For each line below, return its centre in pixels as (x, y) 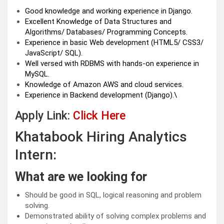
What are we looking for (81, 177)
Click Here (99, 116)
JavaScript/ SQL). (54, 53)
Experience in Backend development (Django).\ (101, 95)
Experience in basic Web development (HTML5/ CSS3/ (114, 43)
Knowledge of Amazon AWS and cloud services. (104, 85)
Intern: (36, 155)
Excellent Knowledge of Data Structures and (98, 22)
